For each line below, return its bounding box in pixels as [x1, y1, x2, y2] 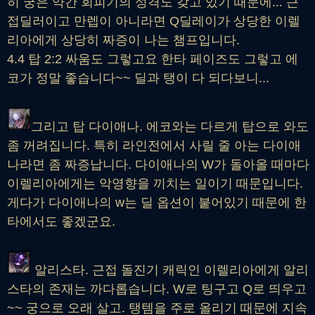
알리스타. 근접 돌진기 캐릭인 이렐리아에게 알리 [31, 263, 309, 278]
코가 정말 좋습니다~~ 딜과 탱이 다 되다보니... [7, 71, 269, 86]
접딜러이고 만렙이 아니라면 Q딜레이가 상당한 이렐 [7, 14, 300, 29]
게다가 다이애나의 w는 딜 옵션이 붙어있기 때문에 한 [7, 195, 307, 210]
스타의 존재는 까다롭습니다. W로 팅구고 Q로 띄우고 [7, 282, 307, 297]
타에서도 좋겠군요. [7, 214, 115, 229]
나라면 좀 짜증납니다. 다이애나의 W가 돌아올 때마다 [7, 157, 309, 172]
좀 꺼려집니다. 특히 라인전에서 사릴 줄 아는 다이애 [7, 139, 301, 153]
